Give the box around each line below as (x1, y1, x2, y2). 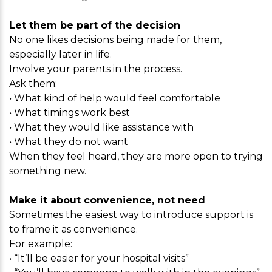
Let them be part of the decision (9, 19, 180, 31)
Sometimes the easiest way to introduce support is (9, 209, 253, 220)
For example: (9, 238, 72, 250)
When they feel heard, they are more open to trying (9, 151, 263, 162)
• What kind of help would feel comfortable (9, 92, 220, 104)
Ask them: (9, 78, 57, 89)
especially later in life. (9, 49, 112, 60)
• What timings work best (9, 107, 130, 118)
